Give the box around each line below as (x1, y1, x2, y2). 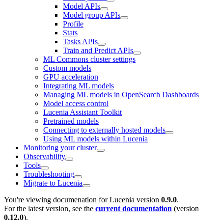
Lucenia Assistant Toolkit (43, 108, 122, 116)
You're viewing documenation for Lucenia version (4, 195, 161, 204)
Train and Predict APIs (63, 46, 133, 55)
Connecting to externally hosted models (43, 125, 165, 134)
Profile (63, 19, 83, 28)
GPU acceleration (43, 72, 98, 81)
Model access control (43, 99, 109, 108)
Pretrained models (43, 116, 99, 125)
